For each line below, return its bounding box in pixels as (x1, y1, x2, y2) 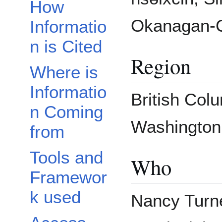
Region (131, 51, 191, 80)
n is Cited (30, 37, 102, 56)
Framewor (30, 167, 107, 187)
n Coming (30, 102, 103, 122)
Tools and (30, 148, 103, 167)
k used (30, 187, 81, 207)
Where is (30, 62, 98, 82)
